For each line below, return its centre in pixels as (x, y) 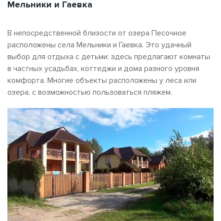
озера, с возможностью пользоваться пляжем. (90, 92)
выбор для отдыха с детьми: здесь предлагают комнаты (109, 56)
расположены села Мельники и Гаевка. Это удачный (99, 45)
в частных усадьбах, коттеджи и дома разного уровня (103, 68)
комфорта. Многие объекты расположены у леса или (102, 80)
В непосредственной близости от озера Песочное (97, 33)
